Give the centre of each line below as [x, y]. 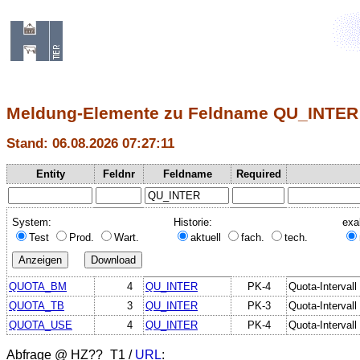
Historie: [193, 222]
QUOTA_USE [41, 325]
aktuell [207, 237]
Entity [51, 174]
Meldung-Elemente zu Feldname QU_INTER [182, 113]
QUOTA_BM [38, 286]
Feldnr [119, 174]
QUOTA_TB [37, 305]
